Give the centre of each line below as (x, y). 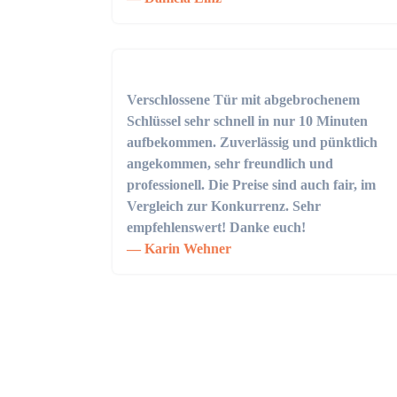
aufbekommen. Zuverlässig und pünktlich (252, 142)
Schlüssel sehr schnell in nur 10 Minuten (247, 121)
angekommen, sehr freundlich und (230, 163)
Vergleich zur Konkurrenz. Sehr (224, 206)
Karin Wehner (186, 249)
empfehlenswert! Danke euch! (216, 227)
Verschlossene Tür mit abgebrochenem (243, 100)
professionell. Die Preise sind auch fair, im (251, 185)
